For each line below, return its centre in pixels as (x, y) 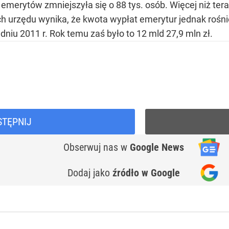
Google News (157, 147)
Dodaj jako (90, 173)
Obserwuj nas (92, 147)
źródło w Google (146, 173)
